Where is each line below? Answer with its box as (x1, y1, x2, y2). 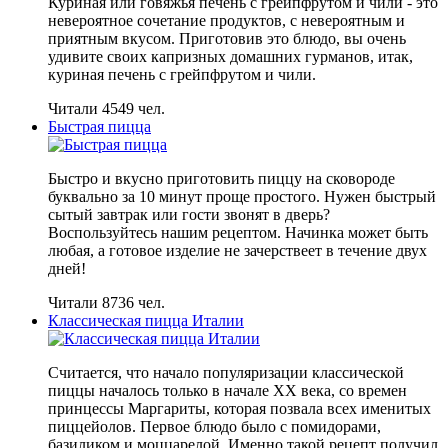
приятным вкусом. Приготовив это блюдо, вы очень (48, 30, 406, 48)
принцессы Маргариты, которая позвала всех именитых (48, 400, 431, 418)
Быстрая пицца (48, 118, 151, 136)
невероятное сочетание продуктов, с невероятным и (48, 12, 405, 30)
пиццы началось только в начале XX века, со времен (48, 382, 407, 400)
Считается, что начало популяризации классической (48, 364, 404, 382)
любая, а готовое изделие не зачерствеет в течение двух (48, 242, 427, 260)
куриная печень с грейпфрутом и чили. (48, 66, 316, 84)
